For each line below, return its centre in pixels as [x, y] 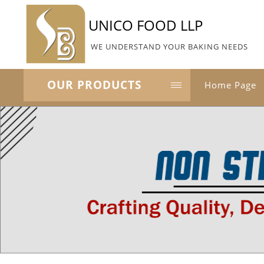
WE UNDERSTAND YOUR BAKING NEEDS [169, 46]
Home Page [230, 85]
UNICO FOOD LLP [145, 25]
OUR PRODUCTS [94, 85]
